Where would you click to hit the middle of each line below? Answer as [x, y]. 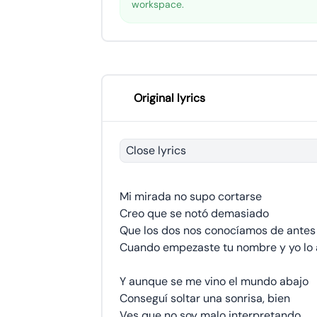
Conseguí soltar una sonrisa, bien [205, 298]
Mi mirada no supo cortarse [191, 196]
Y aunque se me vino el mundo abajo [214, 281]
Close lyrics [156, 150]
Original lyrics [169, 98]
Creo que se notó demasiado [194, 213]
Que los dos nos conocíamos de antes [218, 230]
